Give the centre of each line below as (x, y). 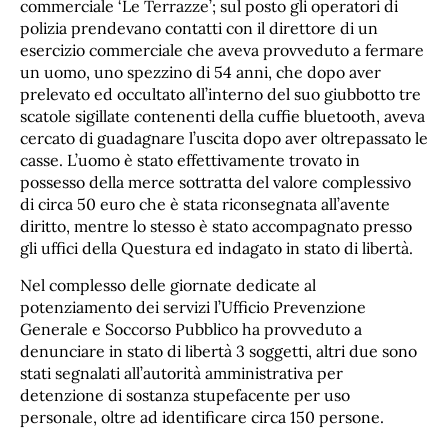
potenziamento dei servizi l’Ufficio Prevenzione (193, 307)
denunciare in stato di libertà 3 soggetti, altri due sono (218, 351)
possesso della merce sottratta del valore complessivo (215, 181)
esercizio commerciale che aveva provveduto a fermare (222, 49)
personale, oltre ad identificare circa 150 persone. (204, 417)
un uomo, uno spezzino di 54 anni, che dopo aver (200, 71)
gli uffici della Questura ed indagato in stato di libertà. (218, 247)
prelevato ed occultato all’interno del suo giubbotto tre (220, 93)
